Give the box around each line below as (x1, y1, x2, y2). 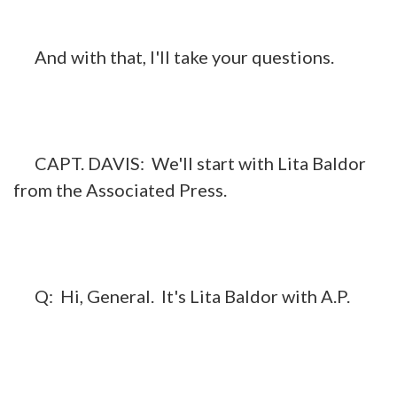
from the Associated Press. (13, 178, 227, 200)
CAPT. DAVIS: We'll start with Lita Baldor (13, 152, 366, 174)
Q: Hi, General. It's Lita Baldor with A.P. (13, 284, 350, 307)
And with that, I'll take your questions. (13, 45, 334, 67)
